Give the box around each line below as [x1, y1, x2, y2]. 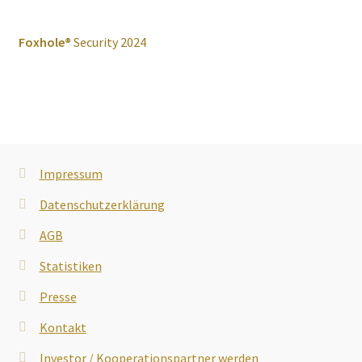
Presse [39, 288, 77, 305]
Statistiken [39, 258, 102, 275]
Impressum [39, 166, 103, 183]
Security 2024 [70, 34, 146, 51]
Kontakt [39, 319, 86, 336]
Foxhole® [18, 34, 71, 51]
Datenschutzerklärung [39, 196, 165, 213]
